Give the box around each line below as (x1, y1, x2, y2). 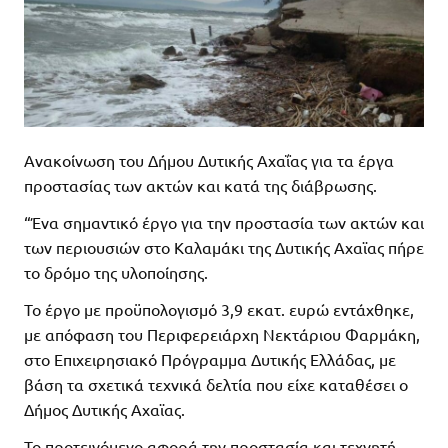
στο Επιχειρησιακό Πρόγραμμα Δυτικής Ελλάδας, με (24, 348, 396, 369)
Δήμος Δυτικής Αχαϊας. (24, 398, 185, 419)
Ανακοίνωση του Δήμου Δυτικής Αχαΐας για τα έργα (24, 149, 394, 170)
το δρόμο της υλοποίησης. (24, 261, 208, 282)
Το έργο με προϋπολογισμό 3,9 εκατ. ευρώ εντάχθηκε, (24, 298, 414, 319)
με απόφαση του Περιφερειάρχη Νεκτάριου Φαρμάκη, (24, 323, 420, 344)
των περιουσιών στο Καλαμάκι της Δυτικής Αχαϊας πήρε (24, 236, 424, 257)
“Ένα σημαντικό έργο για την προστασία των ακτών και (24, 211, 424, 232)
